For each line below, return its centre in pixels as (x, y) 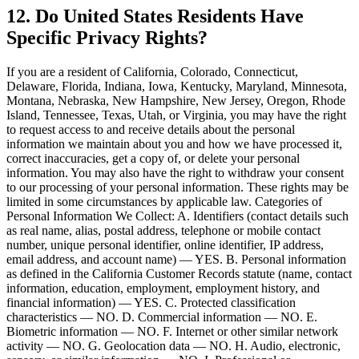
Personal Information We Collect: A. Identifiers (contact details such (177, 216)
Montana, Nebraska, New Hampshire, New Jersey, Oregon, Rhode (176, 101)
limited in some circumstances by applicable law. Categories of (164, 202)
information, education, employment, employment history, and (163, 288)
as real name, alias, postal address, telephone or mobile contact (163, 231)
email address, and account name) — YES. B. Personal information (176, 260)
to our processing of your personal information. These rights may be (177, 188)
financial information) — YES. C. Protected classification (151, 303)
